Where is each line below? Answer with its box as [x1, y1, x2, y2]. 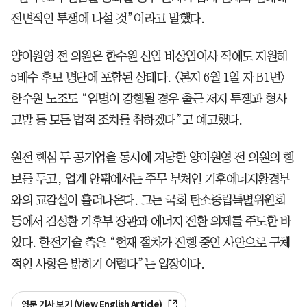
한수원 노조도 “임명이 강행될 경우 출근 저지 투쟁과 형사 [11, 92, 286, 105]
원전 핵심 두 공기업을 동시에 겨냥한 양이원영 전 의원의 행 [11, 151, 294, 164]
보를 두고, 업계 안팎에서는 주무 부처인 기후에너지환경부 [11, 172, 290, 185]
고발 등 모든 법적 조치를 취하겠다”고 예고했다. [11, 113, 243, 126]
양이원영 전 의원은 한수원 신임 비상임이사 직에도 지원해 [11, 49, 288, 62]
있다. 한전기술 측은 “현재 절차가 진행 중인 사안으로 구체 [11, 236, 291, 249]
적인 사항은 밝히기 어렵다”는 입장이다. [11, 257, 204, 270]
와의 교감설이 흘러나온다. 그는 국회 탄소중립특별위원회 [11, 193, 285, 206]
